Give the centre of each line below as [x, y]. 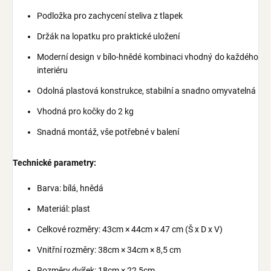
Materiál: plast [64, 208]
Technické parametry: [54, 162]
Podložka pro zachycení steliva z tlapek [110, 15]
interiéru [52, 70]
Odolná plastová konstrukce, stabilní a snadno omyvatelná [146, 90]
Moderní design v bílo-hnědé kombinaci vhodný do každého [148, 57]
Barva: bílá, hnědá [70, 188]
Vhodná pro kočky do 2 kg [85, 111]
